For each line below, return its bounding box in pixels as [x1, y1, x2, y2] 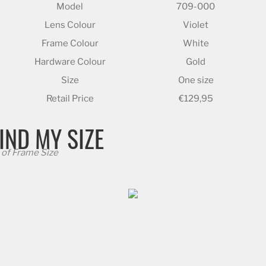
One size [178, 74, 214, 85]
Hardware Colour [34, 56, 106, 67]
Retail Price [46, 93, 94, 104]
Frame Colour [41, 37, 99, 49]
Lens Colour [44, 19, 96, 30]
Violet [183, 19, 209, 30]
